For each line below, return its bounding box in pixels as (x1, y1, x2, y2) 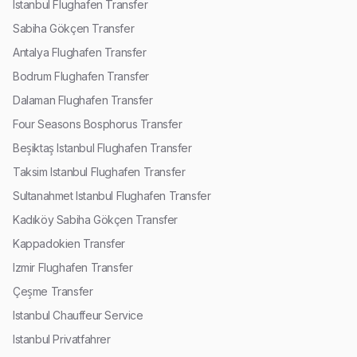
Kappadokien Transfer (13, 236, 125, 250)
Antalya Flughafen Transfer (13, 45, 147, 59)
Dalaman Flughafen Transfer (13, 92, 153, 107)
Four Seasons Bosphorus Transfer (13, 116, 182, 131)
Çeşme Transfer (13, 284, 93, 298)
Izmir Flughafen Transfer (13, 260, 133, 274)
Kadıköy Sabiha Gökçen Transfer (13, 212, 178, 226)
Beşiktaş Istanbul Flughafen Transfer (13, 140, 192, 155)
